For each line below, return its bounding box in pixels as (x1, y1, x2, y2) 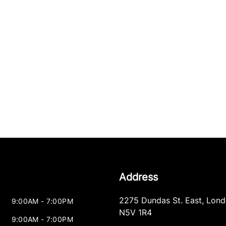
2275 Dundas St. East (119, 195, 202, 206)
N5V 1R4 (119, 207, 152, 218)
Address (119, 171, 158, 184)
